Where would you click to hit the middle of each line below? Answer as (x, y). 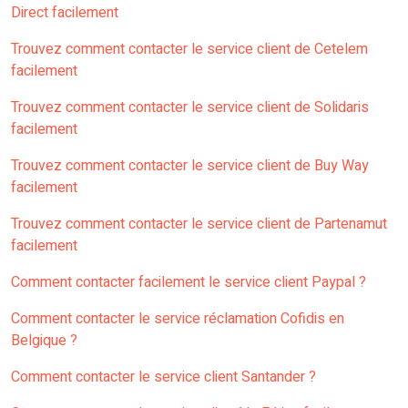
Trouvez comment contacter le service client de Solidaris (190, 108)
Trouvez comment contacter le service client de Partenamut (199, 224)
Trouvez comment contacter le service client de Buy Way (190, 166)
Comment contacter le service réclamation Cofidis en (178, 319)
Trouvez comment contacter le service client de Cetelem (189, 50)
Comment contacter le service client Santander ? (163, 377)
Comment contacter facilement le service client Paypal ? (189, 283)
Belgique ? (44, 341)
